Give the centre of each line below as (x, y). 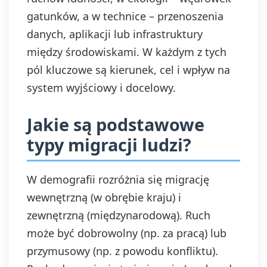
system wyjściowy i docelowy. (101, 88)
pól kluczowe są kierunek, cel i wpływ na (128, 70)
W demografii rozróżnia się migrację (118, 179)
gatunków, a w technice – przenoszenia (125, 16)
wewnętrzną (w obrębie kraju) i (104, 197)
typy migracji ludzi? (109, 145)
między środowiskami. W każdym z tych (127, 52)
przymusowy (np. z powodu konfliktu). (122, 251)
